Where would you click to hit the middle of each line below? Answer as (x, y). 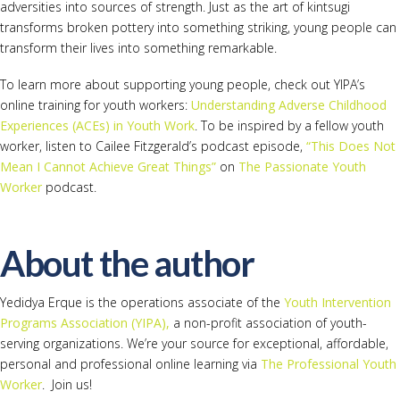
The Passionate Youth (302, 167)
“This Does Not (351, 146)
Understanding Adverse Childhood (289, 105)
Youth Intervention (337, 303)
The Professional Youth (329, 364)
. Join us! (67, 385)
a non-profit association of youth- (270, 323)
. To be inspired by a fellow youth (289, 126)
